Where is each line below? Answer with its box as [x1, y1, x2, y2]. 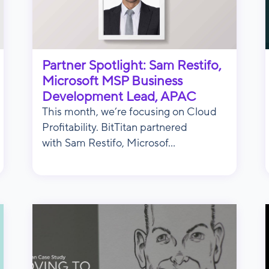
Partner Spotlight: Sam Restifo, [42, 58, 222, 73]
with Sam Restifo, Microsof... [42, 137, 175, 149]
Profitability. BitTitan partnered [42, 121, 187, 133]
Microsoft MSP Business [42, 73, 183, 88]
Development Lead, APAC [42, 89, 196, 104]
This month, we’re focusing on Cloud [42, 106, 217, 118]
